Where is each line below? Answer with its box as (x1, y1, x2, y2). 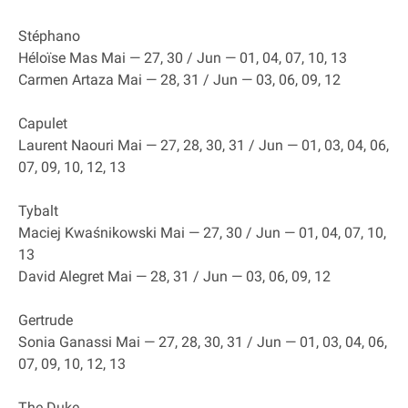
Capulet (18, 115, 67, 132)
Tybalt (18, 202, 58, 219)
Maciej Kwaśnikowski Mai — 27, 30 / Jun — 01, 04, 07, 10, (18, 224, 386, 241)
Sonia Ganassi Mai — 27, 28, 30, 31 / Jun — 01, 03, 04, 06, (18, 333, 387, 351)
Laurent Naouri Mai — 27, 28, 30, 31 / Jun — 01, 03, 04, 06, (18, 137, 389, 154)
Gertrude (18, 311, 73, 329)
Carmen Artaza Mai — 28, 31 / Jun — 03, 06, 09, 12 (18, 71, 341, 88)
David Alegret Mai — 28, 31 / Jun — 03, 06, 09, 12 (18, 268, 331, 285)
